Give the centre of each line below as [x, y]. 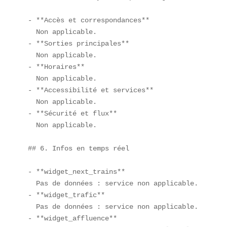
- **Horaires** [60, 67]
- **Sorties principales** [82, 43]
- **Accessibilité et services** [94, 90]
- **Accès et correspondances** [92, 20]
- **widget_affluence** [76, 218]
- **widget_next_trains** [80, 172]
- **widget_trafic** [70, 195]
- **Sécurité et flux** [76, 113]
